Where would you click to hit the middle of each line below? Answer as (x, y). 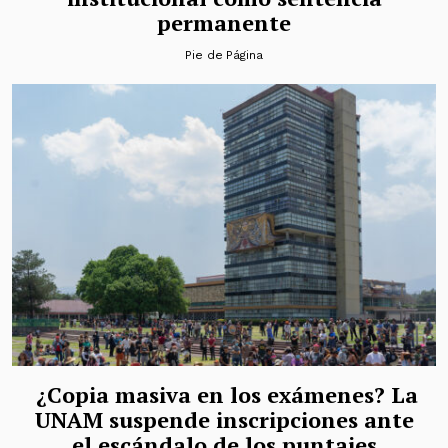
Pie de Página (224, 54)
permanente (224, 22)
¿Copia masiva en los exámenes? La (224, 395)
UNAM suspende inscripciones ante (224, 420)
